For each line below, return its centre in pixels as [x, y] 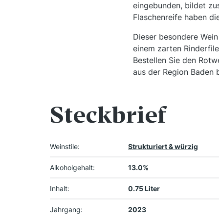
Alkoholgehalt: [72, 168]
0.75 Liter [144, 189]
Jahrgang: [66, 210]
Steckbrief [108, 115]
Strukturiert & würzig [163, 147]
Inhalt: [60, 189]
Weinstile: [65, 147]
